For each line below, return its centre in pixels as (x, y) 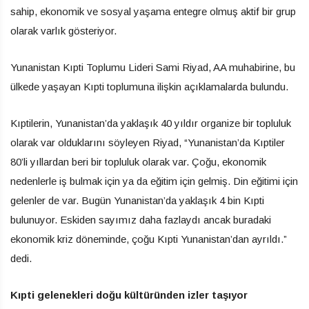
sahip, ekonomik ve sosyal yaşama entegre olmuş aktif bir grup (153, 11)
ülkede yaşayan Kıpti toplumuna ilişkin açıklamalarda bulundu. (149, 86)
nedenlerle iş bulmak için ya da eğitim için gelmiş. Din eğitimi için (154, 181)
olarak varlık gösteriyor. (63, 30)
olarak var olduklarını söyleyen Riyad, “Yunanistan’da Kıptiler (148, 142)
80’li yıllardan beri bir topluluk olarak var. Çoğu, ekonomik (138, 161)
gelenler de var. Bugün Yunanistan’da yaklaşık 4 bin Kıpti (137, 200)
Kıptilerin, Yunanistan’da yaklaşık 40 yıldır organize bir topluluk (151, 123)
